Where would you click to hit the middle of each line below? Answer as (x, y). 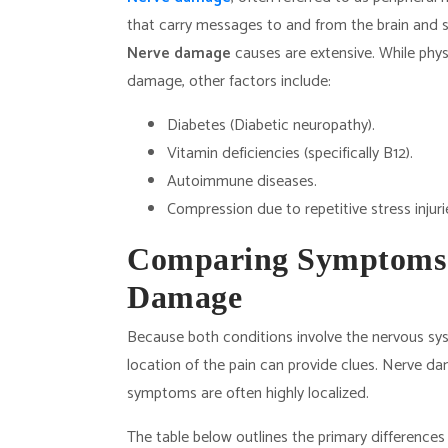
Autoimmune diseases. (242, 181)
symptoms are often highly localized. (248, 393)
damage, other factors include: (229, 81)
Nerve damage (179, 53)
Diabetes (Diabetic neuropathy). (271, 125)
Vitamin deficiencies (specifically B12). (290, 153)
